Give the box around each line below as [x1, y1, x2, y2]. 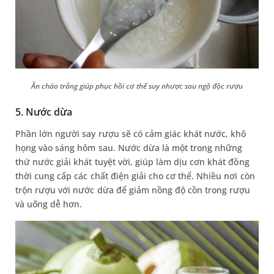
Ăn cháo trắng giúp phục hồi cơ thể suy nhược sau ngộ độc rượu [31, 81, 243, 92]
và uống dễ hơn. [15, 198, 83, 210]
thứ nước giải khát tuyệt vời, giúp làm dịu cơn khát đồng [15, 156, 250, 168]
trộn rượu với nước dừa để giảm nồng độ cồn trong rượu [15, 184, 251, 196]
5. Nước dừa [15, 105, 73, 119]
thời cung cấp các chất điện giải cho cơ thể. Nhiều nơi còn [15, 170, 255, 182]
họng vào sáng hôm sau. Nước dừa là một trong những [15, 142, 243, 154]
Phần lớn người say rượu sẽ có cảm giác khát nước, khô [15, 128, 246, 140]
